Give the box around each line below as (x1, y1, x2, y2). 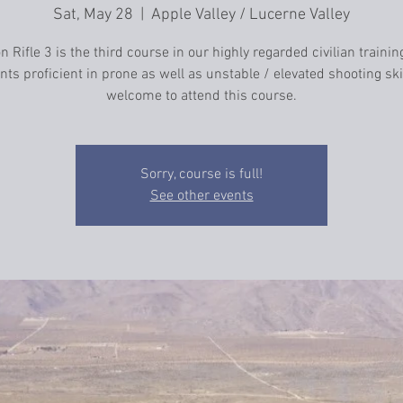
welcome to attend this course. (106, 87, 297, 106)
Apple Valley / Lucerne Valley (151, 5, 350, 25)
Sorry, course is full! (140, 166, 263, 184)
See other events (149, 187, 254, 206)
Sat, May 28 (53, 5, 133, 25)
